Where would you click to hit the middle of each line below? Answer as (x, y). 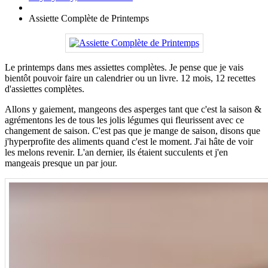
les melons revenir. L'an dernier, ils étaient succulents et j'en (116, 153)
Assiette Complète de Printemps (89, 19)
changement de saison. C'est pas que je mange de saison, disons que (133, 131)
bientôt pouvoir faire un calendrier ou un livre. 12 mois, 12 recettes (130, 78)
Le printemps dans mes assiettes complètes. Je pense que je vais (124, 68)
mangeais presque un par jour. (61, 163)
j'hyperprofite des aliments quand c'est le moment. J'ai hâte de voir (129, 142)
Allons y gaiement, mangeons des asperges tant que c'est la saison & (133, 109)
